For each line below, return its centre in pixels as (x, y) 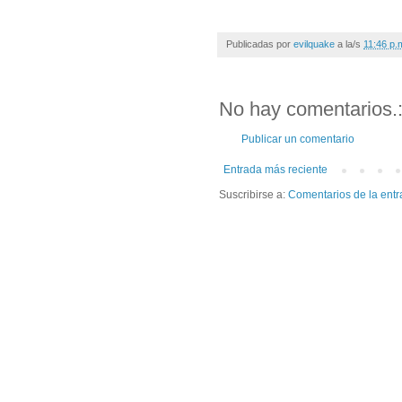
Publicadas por (260, 44)
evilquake (314, 44)
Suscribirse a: (253, 194)
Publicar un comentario (298, 139)
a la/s (350, 44)
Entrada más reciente (275, 169)
